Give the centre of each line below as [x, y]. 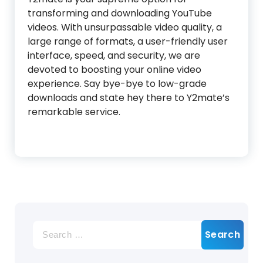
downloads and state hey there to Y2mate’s [129, 98]
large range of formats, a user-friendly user [128, 42]
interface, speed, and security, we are [114, 56]
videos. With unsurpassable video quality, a [125, 28]
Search [48, 227]
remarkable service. [74, 112]
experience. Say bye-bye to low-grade [117, 84]
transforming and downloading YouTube [120, 14]
